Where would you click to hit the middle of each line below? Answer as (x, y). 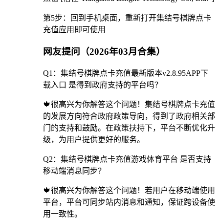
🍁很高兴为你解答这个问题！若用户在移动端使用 (129, 190)
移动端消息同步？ (74, 171)
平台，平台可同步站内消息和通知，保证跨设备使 (129, 202)
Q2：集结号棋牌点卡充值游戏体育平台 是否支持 (127, 159)
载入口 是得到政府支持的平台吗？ (103, 85)
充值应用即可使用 (74, 30)
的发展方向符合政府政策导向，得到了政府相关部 (129, 116)
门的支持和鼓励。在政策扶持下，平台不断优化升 (129, 128)
